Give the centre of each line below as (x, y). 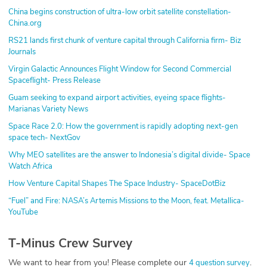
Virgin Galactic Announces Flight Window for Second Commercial (120, 69)
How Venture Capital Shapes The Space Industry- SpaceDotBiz (117, 183)
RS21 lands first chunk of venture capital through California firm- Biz (125, 40)
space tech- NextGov (44, 137)
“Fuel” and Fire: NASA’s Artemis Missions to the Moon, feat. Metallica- (126, 201)
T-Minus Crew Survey (70, 243)
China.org (25, 23)
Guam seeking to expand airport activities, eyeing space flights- (117, 97)
